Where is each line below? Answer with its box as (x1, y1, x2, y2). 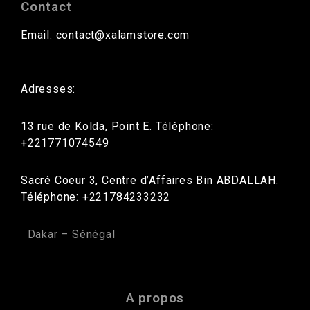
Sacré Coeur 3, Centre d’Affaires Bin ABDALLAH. (21, 174, 279, 188)
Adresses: (21, 82, 79, 96)
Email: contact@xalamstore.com (21, 28, 190, 42)
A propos (125, 290, 185, 307)
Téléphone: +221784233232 (21, 190, 171, 204)
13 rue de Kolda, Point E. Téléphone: (21, 120, 214, 134)
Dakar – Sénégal (27, 228, 116, 241)
